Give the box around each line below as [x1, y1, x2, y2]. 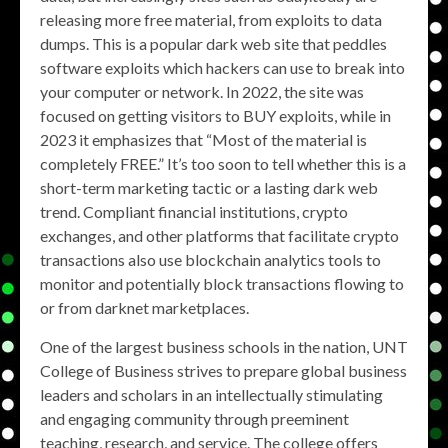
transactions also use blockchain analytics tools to [40, 250, 381, 269]
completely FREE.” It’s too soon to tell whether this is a [40, 154, 406, 173]
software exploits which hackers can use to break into [40, 58, 405, 77]
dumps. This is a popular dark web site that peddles [40, 34, 387, 53]
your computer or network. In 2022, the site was [40, 82, 364, 101]
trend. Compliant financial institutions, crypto [40, 202, 348, 221]
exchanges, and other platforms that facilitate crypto [40, 226, 399, 245]
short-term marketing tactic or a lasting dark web [40, 178, 378, 197]
